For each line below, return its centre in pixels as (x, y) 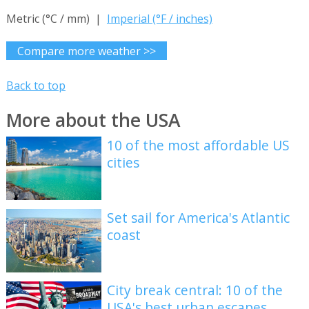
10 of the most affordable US (199, 146)
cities (123, 163)
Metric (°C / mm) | (56, 19)
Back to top (36, 86)
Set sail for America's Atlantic (199, 218)
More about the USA (93, 120)
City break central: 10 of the (195, 290)
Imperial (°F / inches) (159, 19)
